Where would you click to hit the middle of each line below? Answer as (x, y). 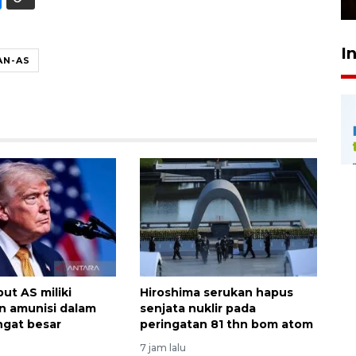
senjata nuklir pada (197, 308)
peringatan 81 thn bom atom (226, 324)
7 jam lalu (163, 347)
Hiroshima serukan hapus (216, 292)
